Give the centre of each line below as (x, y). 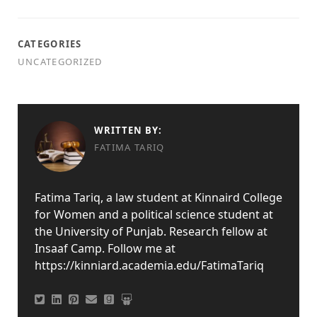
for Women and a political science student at (154, 214)
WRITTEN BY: (128, 130)
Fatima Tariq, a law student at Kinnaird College (158, 197)
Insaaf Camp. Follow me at (105, 248)
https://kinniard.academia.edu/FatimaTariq (149, 265)
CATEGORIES (50, 44)
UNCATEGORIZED (60, 62)
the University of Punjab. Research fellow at (151, 231)
